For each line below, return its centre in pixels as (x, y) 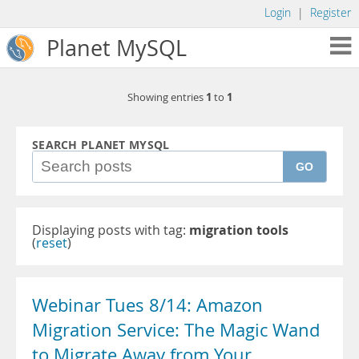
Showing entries (166, 97)
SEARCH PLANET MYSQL (101, 145)
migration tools (239, 230)
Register (331, 13)
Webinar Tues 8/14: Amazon (147, 305)
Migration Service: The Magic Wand (176, 330)
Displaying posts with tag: (111, 230)
